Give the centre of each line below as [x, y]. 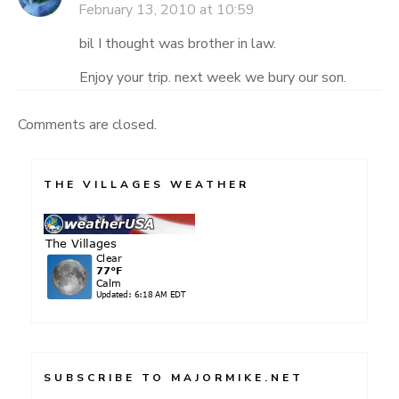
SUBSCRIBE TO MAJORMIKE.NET [174, 377]
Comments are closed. [87, 124]
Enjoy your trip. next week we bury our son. [213, 77]
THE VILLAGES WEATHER [147, 184]
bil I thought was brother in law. [178, 43]
